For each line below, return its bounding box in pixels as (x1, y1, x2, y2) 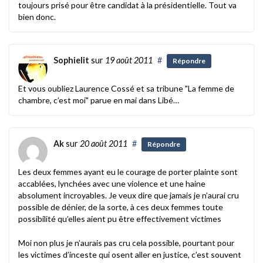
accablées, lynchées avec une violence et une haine (18, 178, 205, 188)
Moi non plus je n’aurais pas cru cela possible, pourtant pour (18, 237, 234, 248)
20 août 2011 (80, 138, 127, 149)
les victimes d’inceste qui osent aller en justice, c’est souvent (18, 249, 241, 259)
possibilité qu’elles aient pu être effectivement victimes (18, 213, 221, 224)
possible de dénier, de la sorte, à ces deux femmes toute (18, 201, 223, 212)
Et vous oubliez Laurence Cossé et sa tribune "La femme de (18, 83, 234, 93)
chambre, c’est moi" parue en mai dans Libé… (18, 95, 179, 105)
